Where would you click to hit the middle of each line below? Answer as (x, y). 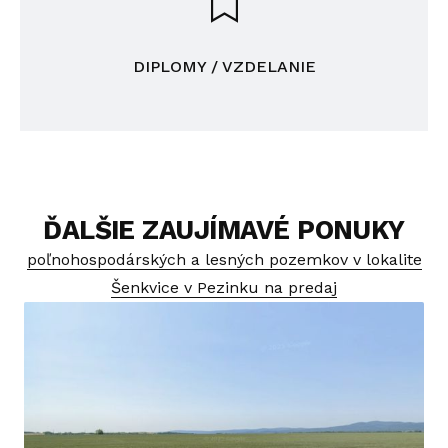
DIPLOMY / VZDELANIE (224, 66)
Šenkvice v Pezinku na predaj (224, 287)
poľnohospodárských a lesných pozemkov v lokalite (224, 259)
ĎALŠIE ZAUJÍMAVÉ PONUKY (224, 229)
